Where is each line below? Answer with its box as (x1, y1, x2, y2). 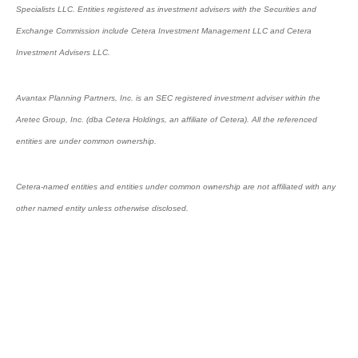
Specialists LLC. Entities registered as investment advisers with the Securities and (16, 5, 316, 14)
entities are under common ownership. (16, 137, 157, 145)
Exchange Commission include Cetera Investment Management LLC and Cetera (16, 26, 312, 35)
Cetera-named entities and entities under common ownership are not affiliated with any (16, 182, 336, 191)
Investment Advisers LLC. (16, 48, 110, 57)
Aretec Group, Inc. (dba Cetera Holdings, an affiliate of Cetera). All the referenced (16, 115, 317, 124)
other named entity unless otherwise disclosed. (16, 204, 189, 213)
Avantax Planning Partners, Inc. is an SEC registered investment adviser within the (16, 93, 320, 102)
